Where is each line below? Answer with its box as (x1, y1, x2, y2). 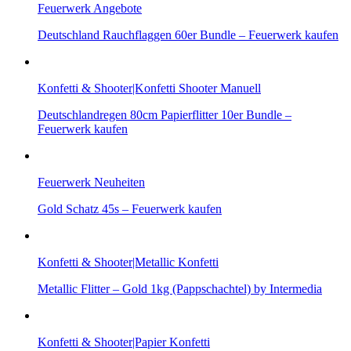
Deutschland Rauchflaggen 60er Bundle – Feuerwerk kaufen (38, 28, 338, 42)
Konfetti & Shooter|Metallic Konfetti (38, 255, 219, 270)
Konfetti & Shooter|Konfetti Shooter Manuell (38, 81, 261, 96)
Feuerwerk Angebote (38, 2, 142, 16)
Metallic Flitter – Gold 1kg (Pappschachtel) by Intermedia (38, 282, 322, 296)
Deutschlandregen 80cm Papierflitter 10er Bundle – (38, 108, 291, 122)
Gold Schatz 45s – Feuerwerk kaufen (38, 202, 222, 216)
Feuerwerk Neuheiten (38, 175, 145, 190)
